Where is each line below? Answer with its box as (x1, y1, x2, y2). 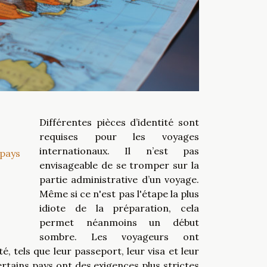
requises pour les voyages (39, 131, 199, 143)
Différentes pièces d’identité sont (39, 116, 199, 129)
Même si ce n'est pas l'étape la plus (39, 188, 199, 200)
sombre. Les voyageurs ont (39, 231, 199, 243)
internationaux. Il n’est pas (39, 145, 199, 157)
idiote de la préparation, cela (39, 202, 199, 215)
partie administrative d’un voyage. (39, 173, 199, 186)
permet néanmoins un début (39, 216, 199, 229)
